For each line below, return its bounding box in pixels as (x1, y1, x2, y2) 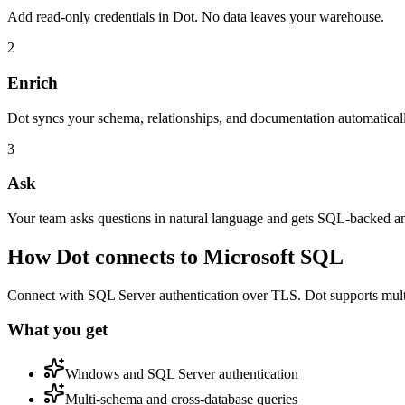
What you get (7, 320, 108, 340)
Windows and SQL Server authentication (65, 366, 298, 382)
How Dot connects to (7, 244, 203, 268)
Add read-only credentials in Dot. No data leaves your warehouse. (7, 9, 384, 25)
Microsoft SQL (203, 244, 344, 268)
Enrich (7, 72, 58, 92)
